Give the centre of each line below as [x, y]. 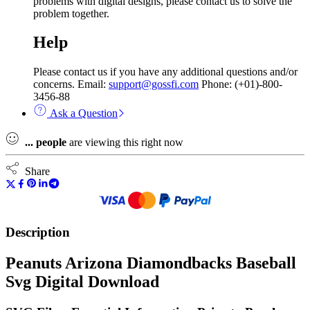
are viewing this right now [125, 143]
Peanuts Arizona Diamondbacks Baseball [151, 263]
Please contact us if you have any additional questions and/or [165, 72]
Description [38, 232]
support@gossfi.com [154, 84]
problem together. [71, 13]
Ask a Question [82, 113]
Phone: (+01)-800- [240, 84]
